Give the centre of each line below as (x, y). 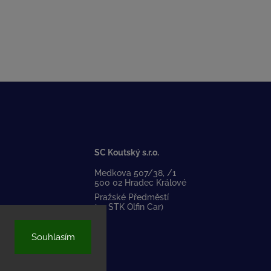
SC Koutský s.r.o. (126, 152)
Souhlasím (53, 237)
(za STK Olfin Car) (129, 207)
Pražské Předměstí (131, 198)
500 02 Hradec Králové (140, 183)
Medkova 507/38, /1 (135, 173)
